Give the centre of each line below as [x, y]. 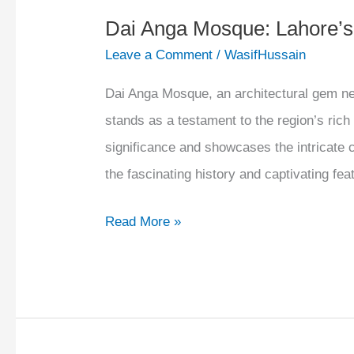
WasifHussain [265, 55]
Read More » [143, 221]
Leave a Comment [159, 55]
